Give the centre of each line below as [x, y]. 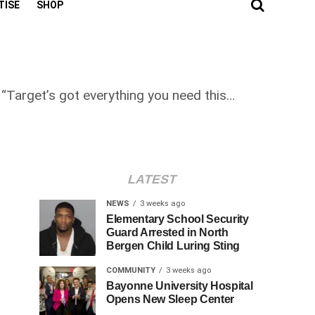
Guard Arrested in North [167, 232]
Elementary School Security [178, 219]
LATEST [152, 179]
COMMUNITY [131, 270]
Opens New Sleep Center [170, 299]
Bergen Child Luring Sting [173, 246]
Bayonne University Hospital [180, 286]
